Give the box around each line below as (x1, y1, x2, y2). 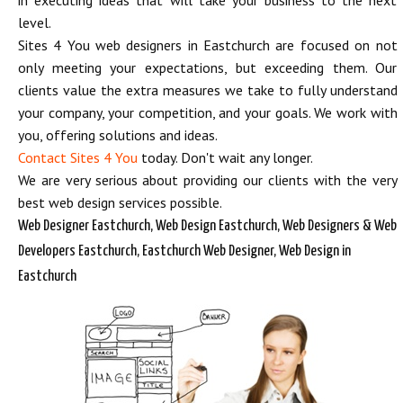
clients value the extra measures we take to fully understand (18, 81, 398, 99)
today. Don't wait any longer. (138, 148, 313, 166)
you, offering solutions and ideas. (18, 126, 218, 144)
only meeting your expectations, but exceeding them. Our (18, 58, 398, 76)
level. (18, 13, 51, 31)
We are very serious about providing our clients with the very (18, 171, 398, 189)
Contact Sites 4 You (18, 148, 138, 166)
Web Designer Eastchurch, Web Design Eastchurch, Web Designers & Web (18, 219, 397, 234)
